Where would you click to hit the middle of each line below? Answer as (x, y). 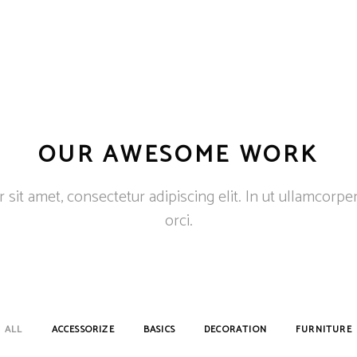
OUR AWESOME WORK (178, 155)
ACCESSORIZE (83, 330)
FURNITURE (324, 330)
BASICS (159, 330)
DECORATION (236, 330)
